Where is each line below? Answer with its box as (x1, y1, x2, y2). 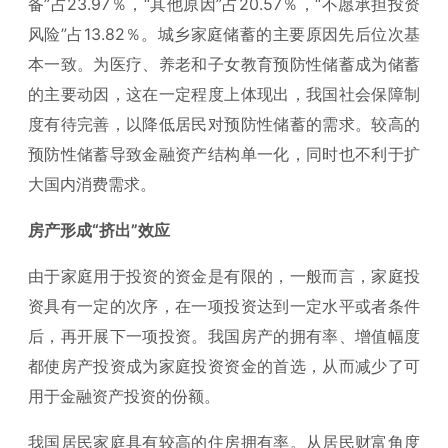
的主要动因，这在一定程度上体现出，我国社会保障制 (28, 83, 420, 104)
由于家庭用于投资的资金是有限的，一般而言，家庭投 (28, 265, 420, 286)
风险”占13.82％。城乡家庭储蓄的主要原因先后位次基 (28, 23, 420, 44)
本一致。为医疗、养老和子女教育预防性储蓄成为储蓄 (28, 53, 420, 74)
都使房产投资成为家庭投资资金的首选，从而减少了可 (28, 355, 420, 376)
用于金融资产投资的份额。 (28, 385, 220, 406)
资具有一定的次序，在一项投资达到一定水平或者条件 (28, 295, 420, 316)
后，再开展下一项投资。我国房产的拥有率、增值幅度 (28, 325, 420, 346)
